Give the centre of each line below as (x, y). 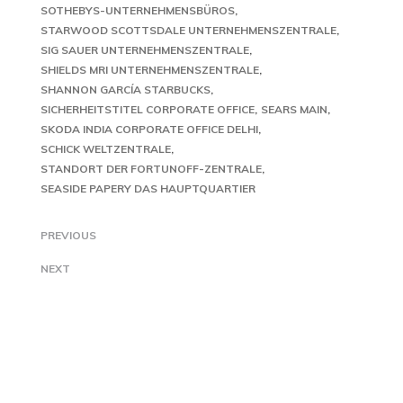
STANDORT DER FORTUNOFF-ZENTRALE (151, 169)
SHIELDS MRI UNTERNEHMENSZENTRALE (150, 70)
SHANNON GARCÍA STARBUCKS (125, 90)
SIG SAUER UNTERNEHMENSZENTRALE (145, 50)
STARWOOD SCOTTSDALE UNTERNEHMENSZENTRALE (188, 30)
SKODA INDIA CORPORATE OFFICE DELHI (149, 129)
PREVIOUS (68, 235)
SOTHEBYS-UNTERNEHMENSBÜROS (138, 10)
